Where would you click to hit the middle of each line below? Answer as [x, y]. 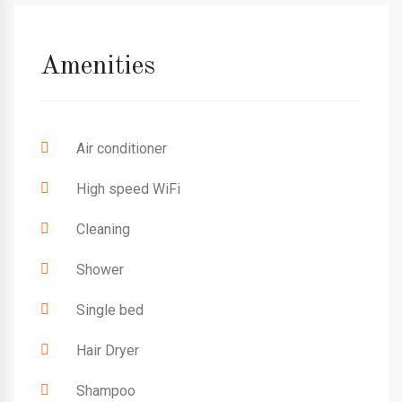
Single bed [110, 310]
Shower [100, 269]
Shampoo [106, 390]
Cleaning [103, 229]
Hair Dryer [108, 350]
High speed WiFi [128, 188]
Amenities [98, 66]
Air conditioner [122, 148]
